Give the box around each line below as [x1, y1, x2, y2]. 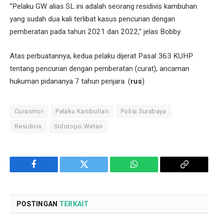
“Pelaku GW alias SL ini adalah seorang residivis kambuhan [10, 2, 197, 11]
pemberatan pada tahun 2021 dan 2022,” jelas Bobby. [10, 27, 182, 36]
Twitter [83, 167, 109, 176]
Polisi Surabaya [120, 107, 166, 115]
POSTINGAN [17, 200, 59, 208]
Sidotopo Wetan [54, 122, 103, 130]
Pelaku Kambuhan [55, 107, 109, 115]
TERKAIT [59, 200, 89, 208]
